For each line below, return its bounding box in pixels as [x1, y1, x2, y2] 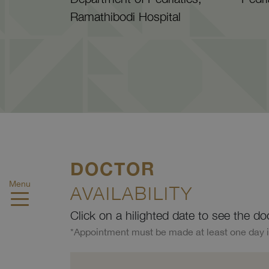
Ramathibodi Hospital [70, 10, 181, 23]
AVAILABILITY [70, 183, 193, 204]
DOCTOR [70, 158, 156, 180]
